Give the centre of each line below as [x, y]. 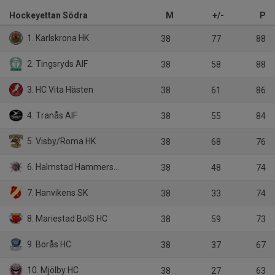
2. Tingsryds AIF [57, 64]
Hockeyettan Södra [48, 15]
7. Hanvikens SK [57, 192]
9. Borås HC [48, 244]
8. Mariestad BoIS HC [67, 218]
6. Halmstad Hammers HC [70, 167]
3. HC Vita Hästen [60, 89]
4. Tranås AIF [52, 115]
